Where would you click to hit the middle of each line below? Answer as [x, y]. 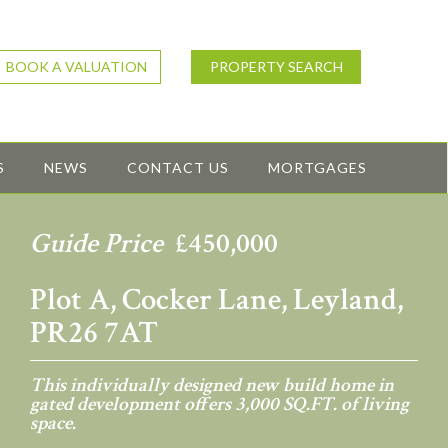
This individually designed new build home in [212, 385]
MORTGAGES [317, 168]
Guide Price [99, 244]
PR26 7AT [94, 333]
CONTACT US [178, 168]
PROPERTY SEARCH [276, 66]
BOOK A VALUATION [76, 66]
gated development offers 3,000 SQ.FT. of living [219, 404]
